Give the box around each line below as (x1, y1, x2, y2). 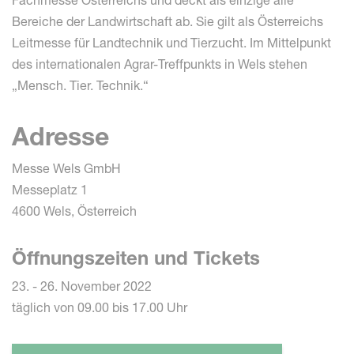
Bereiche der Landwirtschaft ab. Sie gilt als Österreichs (12, 13, 323, 30)
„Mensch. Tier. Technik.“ (12, 77, 149, 94)
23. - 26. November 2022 (12, 278, 152, 295)
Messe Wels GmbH (12, 160, 121, 177)
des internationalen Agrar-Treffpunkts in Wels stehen (12, 56, 307, 73)
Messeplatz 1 (12, 182, 88, 198)
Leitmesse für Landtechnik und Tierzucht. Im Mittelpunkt (12, 35, 331, 51)
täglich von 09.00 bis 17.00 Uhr (12, 299, 187, 316)
